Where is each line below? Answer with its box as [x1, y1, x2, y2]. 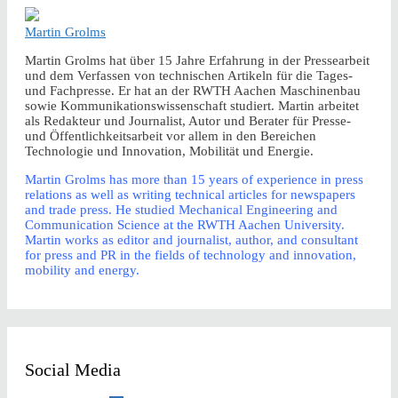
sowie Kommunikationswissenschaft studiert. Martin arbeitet [25, 99, 359, 114]
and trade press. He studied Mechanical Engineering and [25, 203, 338, 218]
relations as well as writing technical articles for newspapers [25, 187, 355, 203]
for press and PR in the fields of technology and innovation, [25, 248, 356, 263]
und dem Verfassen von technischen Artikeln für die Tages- [25, 68, 353, 84]
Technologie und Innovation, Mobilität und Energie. [25, 144, 314, 159]
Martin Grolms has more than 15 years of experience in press [25, 172, 363, 187]
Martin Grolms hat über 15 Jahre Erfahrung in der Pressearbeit [25, 53, 370, 68]
